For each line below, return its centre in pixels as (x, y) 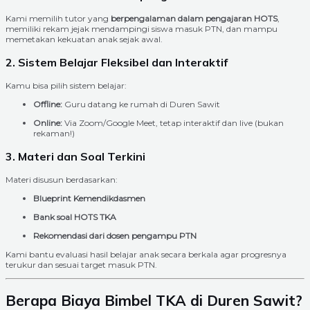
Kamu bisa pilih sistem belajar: (66, 85)
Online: (48, 122)
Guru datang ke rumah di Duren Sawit (141, 104)
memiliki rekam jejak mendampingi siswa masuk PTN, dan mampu (142, 28)
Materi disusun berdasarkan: (62, 179)
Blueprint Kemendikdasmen (89, 198)
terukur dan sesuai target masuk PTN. (81, 264)
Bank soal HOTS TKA (75, 217)
